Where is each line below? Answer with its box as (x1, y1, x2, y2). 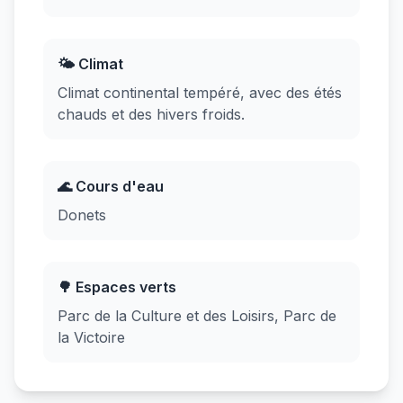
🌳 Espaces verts (58, 278, 176, 296)
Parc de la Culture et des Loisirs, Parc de (58, 307, 336, 325)
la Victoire (58, 328, 125, 346)
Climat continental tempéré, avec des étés (58, 84, 342, 102)
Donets (58, 206, 106, 224)
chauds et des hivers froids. (58, 105, 245, 123)
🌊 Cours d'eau (58, 177, 164, 195)
